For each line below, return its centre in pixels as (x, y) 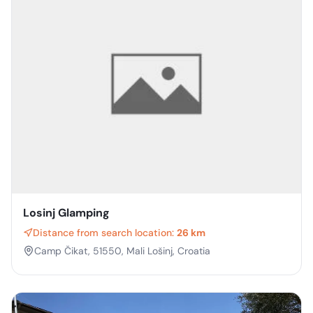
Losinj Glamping (66, 213)
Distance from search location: (103, 233)
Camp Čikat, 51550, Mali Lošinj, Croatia (122, 251)
